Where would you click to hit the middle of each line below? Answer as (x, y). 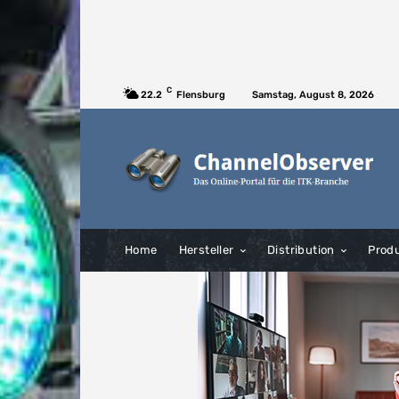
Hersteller (206, 250)
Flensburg (201, 94)
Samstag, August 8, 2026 (313, 94)
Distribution (301, 250)
